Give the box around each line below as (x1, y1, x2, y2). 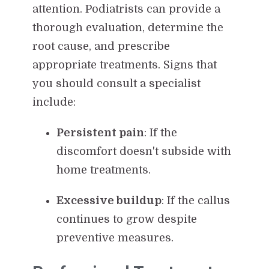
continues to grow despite (56, 213, 197, 225)
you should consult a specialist (32, 77, 201, 89)
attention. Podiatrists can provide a (32, 2, 220, 15)
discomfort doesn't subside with (56, 145, 231, 157)
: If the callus (161, 194, 230, 207)
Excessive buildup (56, 194, 162, 207)
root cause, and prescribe (32, 40, 170, 52)
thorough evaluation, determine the (32, 21, 223, 34)
